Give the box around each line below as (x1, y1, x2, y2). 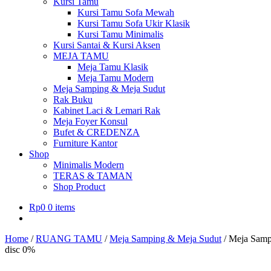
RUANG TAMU (36, 233, 102, 244)
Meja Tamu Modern (77, 73, 154, 83)
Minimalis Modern (53, 160, 124, 170)
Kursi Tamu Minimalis (77, 29, 163, 39)
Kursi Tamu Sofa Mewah (77, 7, 174, 18)
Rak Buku (53, 94, 93, 105)
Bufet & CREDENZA (53, 127, 140, 137)
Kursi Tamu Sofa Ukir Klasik (77, 18, 190, 28)
